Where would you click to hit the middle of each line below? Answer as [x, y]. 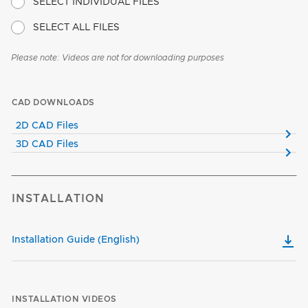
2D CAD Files [47, 126]
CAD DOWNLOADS [53, 103]
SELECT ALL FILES [76, 28]
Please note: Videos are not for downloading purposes [118, 58]
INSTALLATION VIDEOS [64, 299]
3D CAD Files [47, 145]
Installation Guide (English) [76, 240]
